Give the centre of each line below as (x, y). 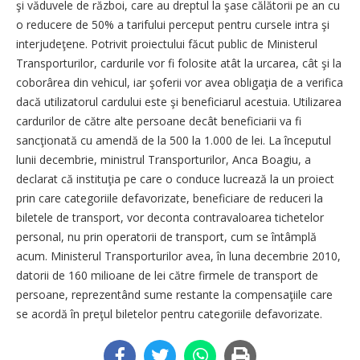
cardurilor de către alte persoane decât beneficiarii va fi (159, 121)
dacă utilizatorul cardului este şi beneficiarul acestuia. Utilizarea (179, 102)
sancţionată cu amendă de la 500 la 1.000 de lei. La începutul (174, 140)
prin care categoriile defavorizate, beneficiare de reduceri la (170, 198)
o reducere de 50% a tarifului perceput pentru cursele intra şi (173, 25)
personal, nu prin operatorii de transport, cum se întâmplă (166, 237)
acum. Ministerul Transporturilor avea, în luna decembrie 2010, (178, 256)
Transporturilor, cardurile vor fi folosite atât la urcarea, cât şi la (179, 63)
